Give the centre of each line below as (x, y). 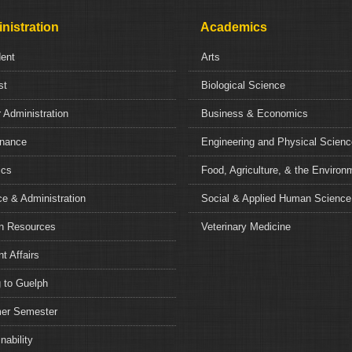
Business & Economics (255, 114)
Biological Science (243, 86)
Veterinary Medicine (246, 227)
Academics (234, 27)
